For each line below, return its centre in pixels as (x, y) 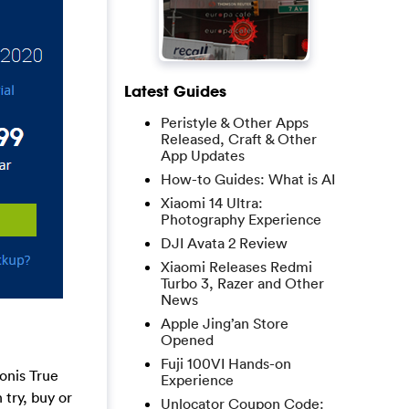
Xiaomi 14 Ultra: (212, 203)
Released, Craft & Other (239, 139)
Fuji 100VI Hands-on (226, 363)
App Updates (203, 155)
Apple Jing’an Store (225, 323)
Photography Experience (241, 219)
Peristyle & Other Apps (235, 122)
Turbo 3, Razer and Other (242, 283)
